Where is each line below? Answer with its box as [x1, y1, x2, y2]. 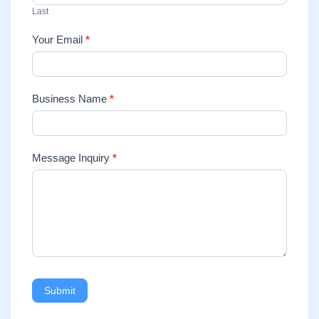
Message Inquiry [32, 151, 113, 164]
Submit [44, 284, 75, 296]
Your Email [32, 33, 85, 46]
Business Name [32, 92, 110, 105]
